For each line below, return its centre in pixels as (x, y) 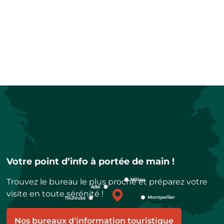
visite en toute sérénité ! (55, 194)
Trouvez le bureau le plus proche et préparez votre (107, 182)
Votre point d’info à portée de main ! (91, 161)
